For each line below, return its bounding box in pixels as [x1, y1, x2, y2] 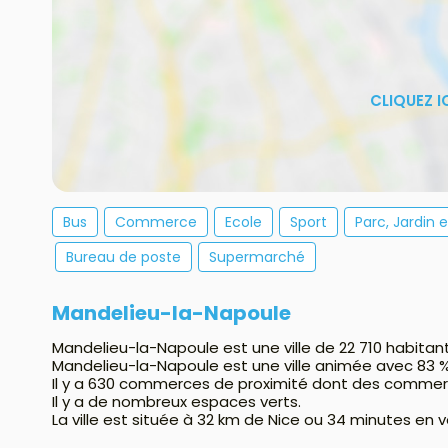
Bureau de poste [66, 247, 181, 268]
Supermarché [209, 247, 305, 268]
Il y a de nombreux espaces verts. [52, 391, 301, 413]
